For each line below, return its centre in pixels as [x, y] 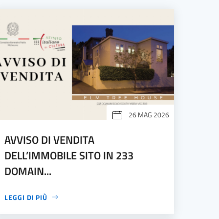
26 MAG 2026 [149, 114]
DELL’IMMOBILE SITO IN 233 [69, 155]
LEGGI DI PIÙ [26, 197]
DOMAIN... [28, 171]
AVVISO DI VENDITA [50, 140]
